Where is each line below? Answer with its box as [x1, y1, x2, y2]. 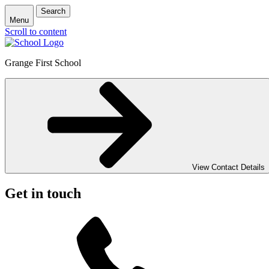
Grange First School [5, 58, 81, 68]
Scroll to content [5, 26, 67, 37]
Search [41, 7, 65, 16]
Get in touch [5, 185, 81, 201]
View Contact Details [192, 163, 265, 172]
